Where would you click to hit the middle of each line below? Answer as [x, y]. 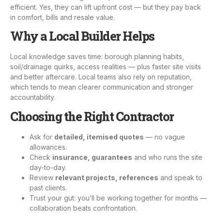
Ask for [42, 137]
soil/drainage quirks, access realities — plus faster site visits [106, 67]
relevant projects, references [107, 177]
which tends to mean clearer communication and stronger [102, 87]
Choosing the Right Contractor [92, 116]
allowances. [48, 147]
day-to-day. [48, 167]
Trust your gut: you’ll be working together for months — [118, 198]
